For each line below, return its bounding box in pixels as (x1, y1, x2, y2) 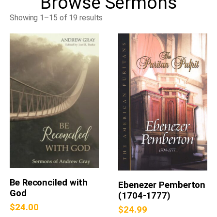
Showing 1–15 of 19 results (10, 13, 103, 23)
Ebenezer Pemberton (118, 179, 206, 190)
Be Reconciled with (10, 177, 88, 188)
